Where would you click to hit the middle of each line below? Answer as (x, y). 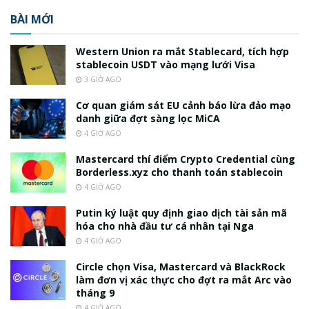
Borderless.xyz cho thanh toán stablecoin (179, 172)
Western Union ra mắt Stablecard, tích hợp (182, 52)
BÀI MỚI (32, 20)
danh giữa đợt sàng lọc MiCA (148, 119)
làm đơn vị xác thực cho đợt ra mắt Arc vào (184, 280)
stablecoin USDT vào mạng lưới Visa (166, 65)
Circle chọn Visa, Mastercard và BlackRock (181, 267)
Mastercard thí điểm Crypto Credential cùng (186, 159)
